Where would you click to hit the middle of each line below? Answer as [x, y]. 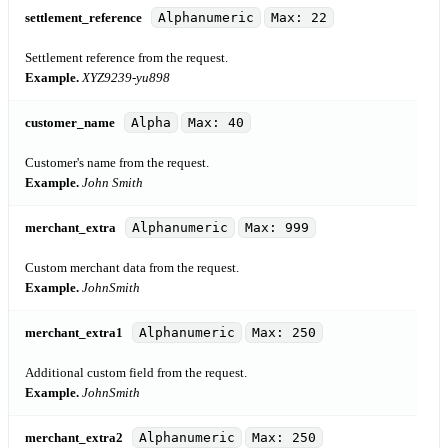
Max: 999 [277, 228]
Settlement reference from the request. [126, 58]
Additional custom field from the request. [136, 373]
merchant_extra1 [74, 333]
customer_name [70, 123]
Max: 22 [299, 18]
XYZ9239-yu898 [126, 78]
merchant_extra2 [74, 438]
